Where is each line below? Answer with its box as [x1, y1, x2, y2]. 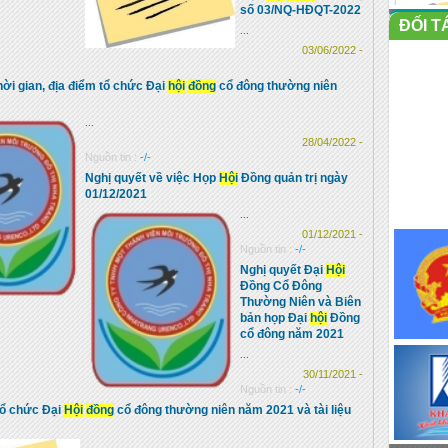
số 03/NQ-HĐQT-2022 [240, 3, 361, 17]
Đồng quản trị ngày [238, 171, 348, 185]
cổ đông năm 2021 [240, 327, 344, 341]
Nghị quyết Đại [240, 263, 326, 277]
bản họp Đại [240, 311, 310, 325]
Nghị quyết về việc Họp [85, 171, 219, 185]
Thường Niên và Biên [240, 295, 361, 309]
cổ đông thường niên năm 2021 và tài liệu [114, 403, 351, 417]
